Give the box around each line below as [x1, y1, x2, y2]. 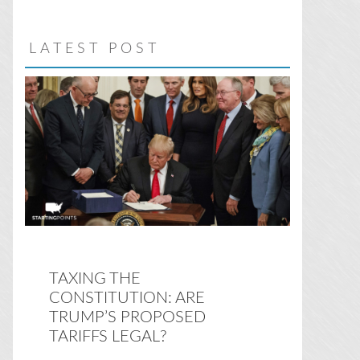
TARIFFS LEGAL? [49, 328, 167, 345]
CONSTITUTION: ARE [49, 289, 205, 306]
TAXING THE [49, 270, 141, 287]
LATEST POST [29, 42, 160, 56]
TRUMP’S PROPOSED [49, 309, 206, 325]
